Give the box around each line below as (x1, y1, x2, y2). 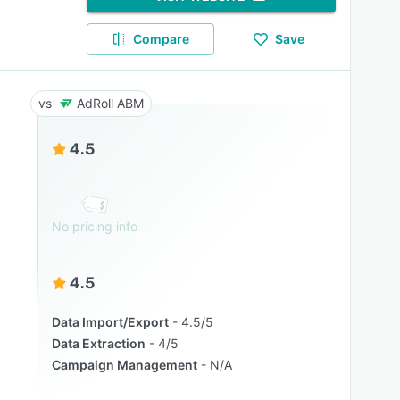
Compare (133, 31, 190, 46)
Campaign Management (51, 357, 197, 372)
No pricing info (51, 219, 137, 234)
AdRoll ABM (76, 96, 144, 111)
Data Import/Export (51, 314, 169, 329)
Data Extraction (51, 336, 146, 351)
